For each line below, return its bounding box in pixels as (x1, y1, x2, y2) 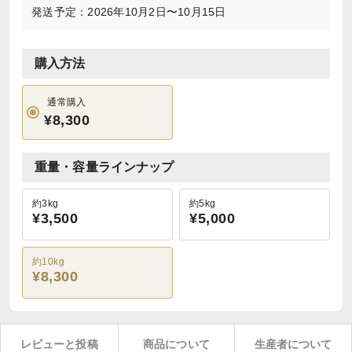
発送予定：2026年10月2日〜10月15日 (31, 5, 226, 18)
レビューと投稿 (20, 338, 98, 350)
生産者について (254, 338, 332, 350)
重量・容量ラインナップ (35, 160, 174, 174)
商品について (143, 338, 210, 350)
